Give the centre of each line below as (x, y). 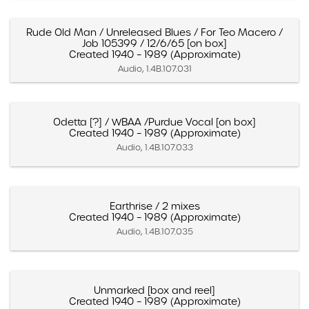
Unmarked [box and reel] (154, 290)
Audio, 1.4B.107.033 (154, 147)
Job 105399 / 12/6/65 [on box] (154, 43)
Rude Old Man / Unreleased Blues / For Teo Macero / (154, 32)
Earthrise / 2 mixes (154, 206)
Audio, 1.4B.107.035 (154, 231)
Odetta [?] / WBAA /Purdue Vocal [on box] (154, 122)
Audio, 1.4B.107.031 (154, 68)
